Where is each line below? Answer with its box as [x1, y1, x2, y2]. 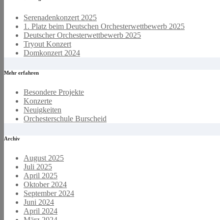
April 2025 [24, 171, 57, 180]
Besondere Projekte [24, 88, 84, 96]
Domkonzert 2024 [24, 49, 80, 57]
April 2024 [24, 206, 57, 215]
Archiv [4, 135, 20, 141]
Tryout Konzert [24, 40, 71, 49]
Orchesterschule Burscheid [24, 114, 107, 123]
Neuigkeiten [24, 106, 61, 114]
